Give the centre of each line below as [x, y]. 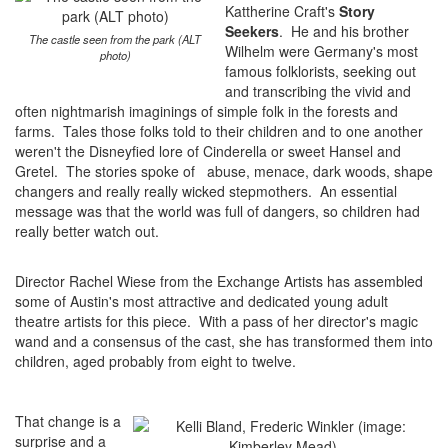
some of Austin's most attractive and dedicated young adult [201, 301]
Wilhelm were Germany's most [321, 51]
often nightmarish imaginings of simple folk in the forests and [206, 111]
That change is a [68, 421]
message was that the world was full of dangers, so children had [217, 211]
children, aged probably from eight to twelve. [155, 361]
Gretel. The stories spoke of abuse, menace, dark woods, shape [224, 171]
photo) [115, 55]
